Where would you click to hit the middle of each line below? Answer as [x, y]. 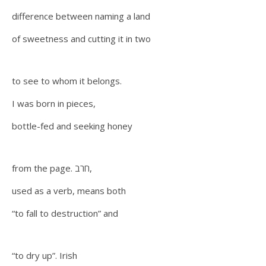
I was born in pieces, [54, 103]
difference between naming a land [82, 16]
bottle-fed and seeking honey [72, 126]
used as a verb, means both [69, 191]
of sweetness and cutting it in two [81, 39]
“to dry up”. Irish [46, 255]
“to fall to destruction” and [66, 213]
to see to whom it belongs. [67, 81]
